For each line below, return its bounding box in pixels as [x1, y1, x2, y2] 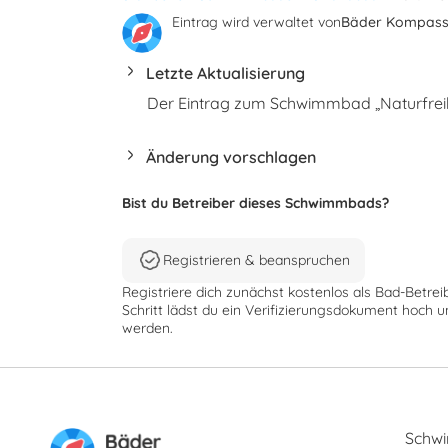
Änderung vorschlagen [146, 147, 316, 168]
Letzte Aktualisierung [146, 62, 305, 83]
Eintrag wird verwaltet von [172, 12, 341, 31]
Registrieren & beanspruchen [163, 251, 350, 270]
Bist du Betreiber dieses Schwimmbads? [122, 193, 389, 212]
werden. [122, 319, 173, 338]
